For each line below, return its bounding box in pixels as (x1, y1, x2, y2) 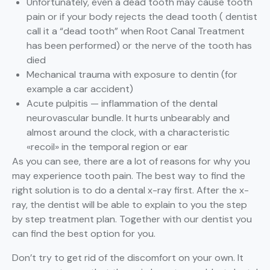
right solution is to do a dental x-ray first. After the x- (12, 184, 249, 197)
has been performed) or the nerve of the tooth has (27, 39, 252, 52)
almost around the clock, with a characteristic (27, 126, 230, 139)
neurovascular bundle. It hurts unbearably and (27, 111, 230, 125)
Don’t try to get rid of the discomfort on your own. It (12, 251, 243, 265)
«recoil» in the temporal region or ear (27, 140, 188, 154)
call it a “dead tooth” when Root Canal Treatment (27, 25, 245, 38)
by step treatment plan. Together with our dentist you (12, 213, 252, 226)
